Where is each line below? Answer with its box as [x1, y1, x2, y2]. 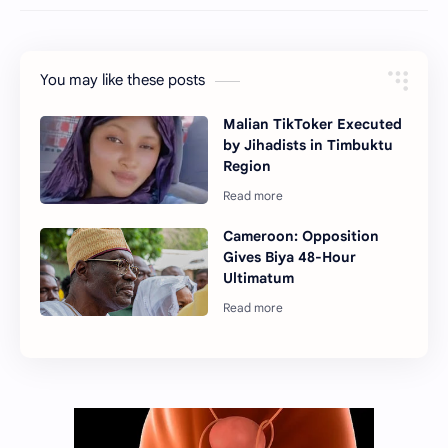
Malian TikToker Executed [223, 115, 403, 133]
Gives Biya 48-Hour [223, 248, 357, 266]
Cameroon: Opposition [223, 227, 380, 245]
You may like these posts [40, 71, 205, 89]
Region [223, 157, 272, 175]
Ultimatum [223, 269, 295, 287]
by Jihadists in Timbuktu [223, 136, 394, 154]
